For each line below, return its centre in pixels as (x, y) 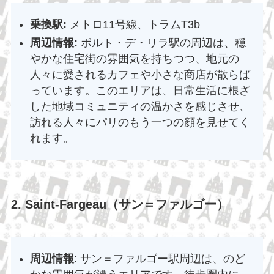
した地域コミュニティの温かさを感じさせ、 (140, 107)
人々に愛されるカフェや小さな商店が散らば (140, 75)
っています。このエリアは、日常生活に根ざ (140, 91)
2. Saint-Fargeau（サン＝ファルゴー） (120, 204)
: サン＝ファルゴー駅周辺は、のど (160, 258)
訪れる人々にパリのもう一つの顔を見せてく (140, 123)
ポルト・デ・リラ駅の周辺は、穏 (162, 43)
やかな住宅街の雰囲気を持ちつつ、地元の (135, 59)
